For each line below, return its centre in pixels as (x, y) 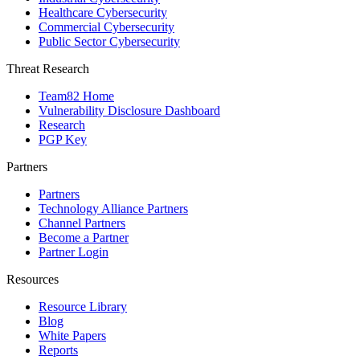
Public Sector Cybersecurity (109, 41)
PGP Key (63, 139)
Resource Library (83, 306)
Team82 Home (76, 96)
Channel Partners (82, 223)
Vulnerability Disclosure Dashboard (129, 110)
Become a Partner (84, 237)
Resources (33, 279)
